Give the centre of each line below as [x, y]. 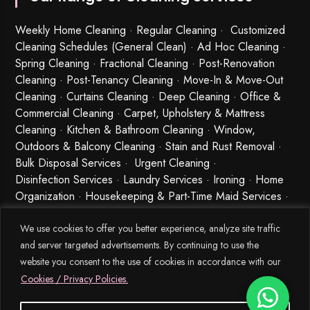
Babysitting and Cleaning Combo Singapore [117, 212]
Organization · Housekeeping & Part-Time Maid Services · [154, 196]
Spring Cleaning [53, 63]
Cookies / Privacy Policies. [74, 279]
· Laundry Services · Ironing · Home [199, 179]
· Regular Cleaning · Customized [206, 30]
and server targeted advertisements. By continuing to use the [139, 245]
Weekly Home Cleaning [71, 30]
